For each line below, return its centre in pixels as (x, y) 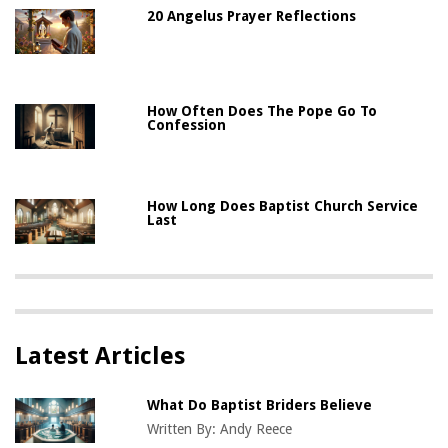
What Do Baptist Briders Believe (260, 404)
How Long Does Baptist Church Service (283, 205)
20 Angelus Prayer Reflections (252, 15)
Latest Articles (100, 355)
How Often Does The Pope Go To (262, 110)
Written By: (184, 428)
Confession (187, 124)
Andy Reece (256, 428)
